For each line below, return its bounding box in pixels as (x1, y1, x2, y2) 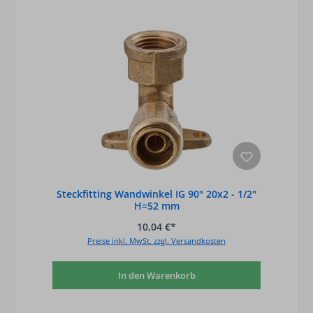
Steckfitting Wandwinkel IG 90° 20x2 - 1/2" (57, 187, 256, 201)
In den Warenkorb (117, 268, 196, 282)
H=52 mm (133, 199, 180, 212)
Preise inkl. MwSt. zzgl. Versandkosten (87, 235, 226, 247)
